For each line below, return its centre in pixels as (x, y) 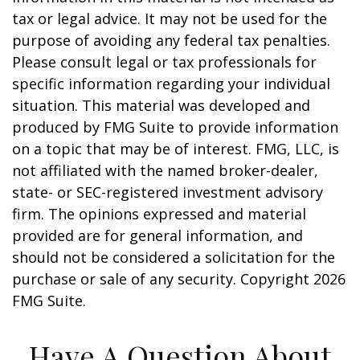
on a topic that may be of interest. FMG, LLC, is (176, 149)
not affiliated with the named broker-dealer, (165, 170)
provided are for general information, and (157, 235)
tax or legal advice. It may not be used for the (170, 18)
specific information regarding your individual (171, 84)
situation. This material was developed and (161, 105)
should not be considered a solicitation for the (174, 257)
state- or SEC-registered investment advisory (168, 192)
